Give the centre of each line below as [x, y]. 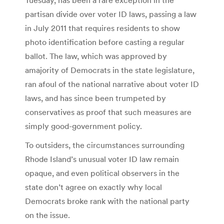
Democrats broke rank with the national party [107, 201]
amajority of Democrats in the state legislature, [110, 70]
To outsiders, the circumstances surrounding [105, 145]
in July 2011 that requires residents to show [102, 28]
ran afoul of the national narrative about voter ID [112, 84]
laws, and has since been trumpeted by [95, 98]
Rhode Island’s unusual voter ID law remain [102, 159]
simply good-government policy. [83, 126]
